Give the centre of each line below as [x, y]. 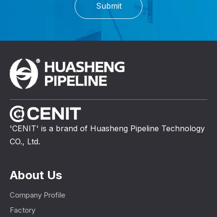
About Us [36, 175]
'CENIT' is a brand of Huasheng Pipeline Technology [107, 128]
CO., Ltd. [25, 141]
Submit [108, 6]
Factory [23, 210]
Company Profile [38, 195]
